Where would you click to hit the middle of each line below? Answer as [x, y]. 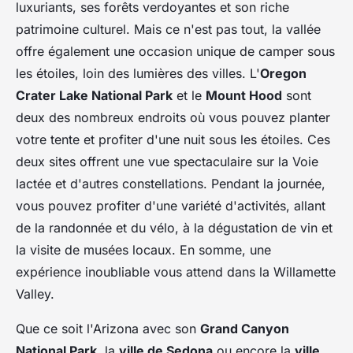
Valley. [35, 294]
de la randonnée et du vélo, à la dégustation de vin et [174, 228]
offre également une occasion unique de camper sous [175, 52]
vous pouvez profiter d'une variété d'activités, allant [171, 206]
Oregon [283, 74]
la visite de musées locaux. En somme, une [143, 250]
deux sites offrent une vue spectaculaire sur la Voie [167, 162]
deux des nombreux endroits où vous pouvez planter [173, 118]
